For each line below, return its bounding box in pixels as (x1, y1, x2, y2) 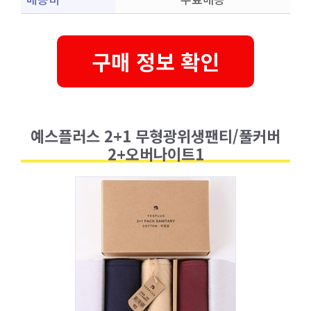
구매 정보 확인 (92, 45, 219, 76)
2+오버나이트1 (107, 142, 204, 165)
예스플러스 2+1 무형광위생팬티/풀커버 (31, 124, 280, 146)
